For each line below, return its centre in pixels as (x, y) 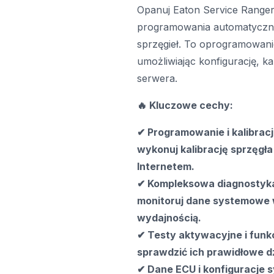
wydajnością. (169, 218)
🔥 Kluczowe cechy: (185, 105)
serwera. (157, 78)
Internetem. (166, 166)
